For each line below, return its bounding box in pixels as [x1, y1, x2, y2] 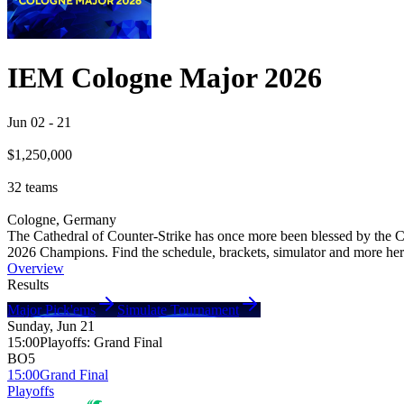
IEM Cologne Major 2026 [7, 61, 322, 95]
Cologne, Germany [7, 211, 116, 227]
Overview [7, 260, 64, 276]
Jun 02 [7, 114, 45, 130]
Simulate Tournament [117, 301, 239, 317]
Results [7, 276, 49, 292]
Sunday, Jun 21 [7, 317, 95, 334]
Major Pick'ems [7, 301, 96, 317]
